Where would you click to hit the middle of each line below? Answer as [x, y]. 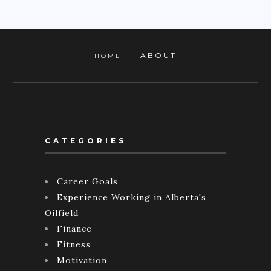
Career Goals [87, 181]
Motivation [82, 260]
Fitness [74, 244]
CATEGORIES [86, 140]
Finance [74, 228]
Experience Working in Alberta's [132, 197]
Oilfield [62, 213]
